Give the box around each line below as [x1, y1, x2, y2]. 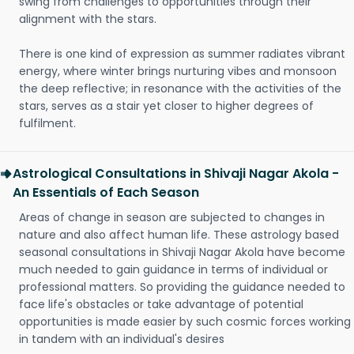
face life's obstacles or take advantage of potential [19, 296, 303, 312]
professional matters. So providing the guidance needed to [19, 279, 345, 295]
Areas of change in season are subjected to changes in [19, 209, 325, 225]
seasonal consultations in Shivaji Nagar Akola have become [19, 244, 345, 260]
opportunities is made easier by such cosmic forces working [19, 314, 351, 330]
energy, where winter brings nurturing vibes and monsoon [19, 63, 337, 79]
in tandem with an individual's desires [19, 331, 224, 347]
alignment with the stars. [19, 11, 156, 27]
